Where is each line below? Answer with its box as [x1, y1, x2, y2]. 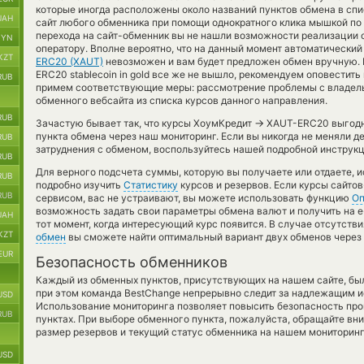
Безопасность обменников [36, 253, 227, 271]
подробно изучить [36, 179, 123, 191]
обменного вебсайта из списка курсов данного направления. [36, 94, 327, 106]
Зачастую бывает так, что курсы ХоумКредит [36, 117, 254, 129]
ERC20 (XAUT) [36, 55, 103, 67]
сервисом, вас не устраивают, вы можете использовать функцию [36, 192, 352, 204]
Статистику [123, 179, 178, 191]
